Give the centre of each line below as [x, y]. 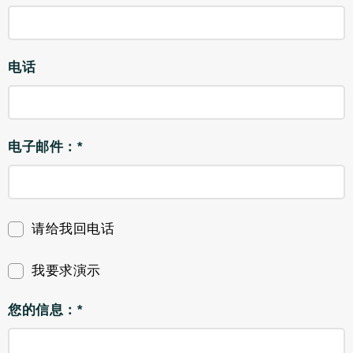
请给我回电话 [73, 229]
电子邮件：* [45, 147]
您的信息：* [45, 310]
